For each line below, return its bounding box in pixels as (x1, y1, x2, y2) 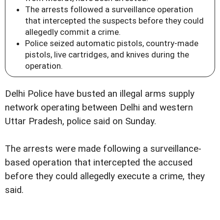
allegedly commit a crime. (25, 27, 121, 37)
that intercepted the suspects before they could (25, 15, 204, 26)
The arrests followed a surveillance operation (25, 4, 193, 14)
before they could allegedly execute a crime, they (5, 170, 205, 182)
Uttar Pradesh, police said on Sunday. (5, 115, 156, 127)
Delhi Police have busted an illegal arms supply (5, 88, 194, 99)
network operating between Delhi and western (5, 102, 193, 113)
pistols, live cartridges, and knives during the (25, 49, 189, 59)
